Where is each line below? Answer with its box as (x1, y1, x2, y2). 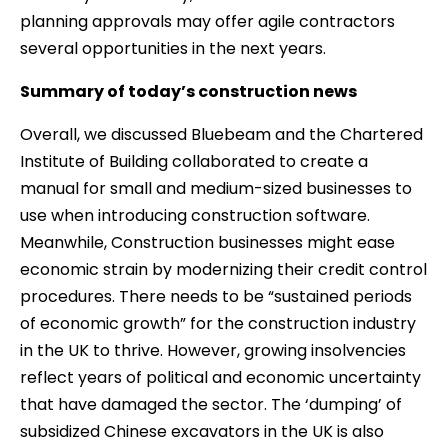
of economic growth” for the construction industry (20, 311, 416, 335)
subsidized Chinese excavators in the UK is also (20, 419, 384, 443)
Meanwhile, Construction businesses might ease (20, 230, 395, 254)
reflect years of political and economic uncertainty (20, 365, 421, 389)
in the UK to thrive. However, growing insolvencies (20, 338, 406, 362)
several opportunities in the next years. (20, 36, 326, 60)
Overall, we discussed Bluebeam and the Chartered (20, 122, 423, 146)
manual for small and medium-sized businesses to (20, 176, 412, 200)
